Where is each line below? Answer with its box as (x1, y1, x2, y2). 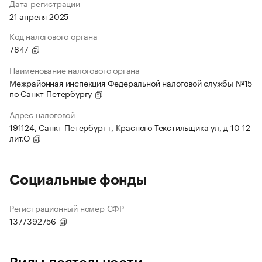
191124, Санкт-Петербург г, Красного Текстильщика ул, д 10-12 (9, 120, 250, 134)
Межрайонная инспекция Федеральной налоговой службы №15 (9, 76, 253, 89)
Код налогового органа (9, 29, 98, 43)
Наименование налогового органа (9, 63, 140, 77)
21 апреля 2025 (9, 9, 69, 23)
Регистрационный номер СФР (9, 201, 124, 215)
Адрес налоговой (9, 108, 75, 121)
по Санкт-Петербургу (9, 87, 95, 100)
